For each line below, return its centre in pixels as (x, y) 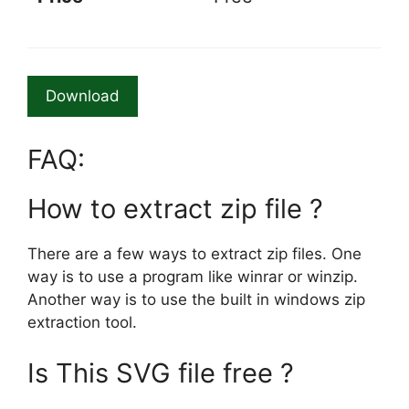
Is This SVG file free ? (161, 372)
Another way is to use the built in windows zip (196, 299)
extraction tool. (82, 322)
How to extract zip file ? (175, 209)
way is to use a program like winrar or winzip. (193, 277)
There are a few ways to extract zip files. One (194, 254)
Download (83, 96)
